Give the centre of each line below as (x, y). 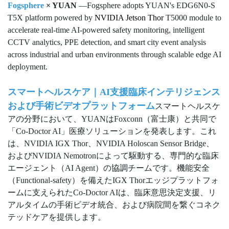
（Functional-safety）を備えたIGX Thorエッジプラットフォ (113, 180)
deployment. (28, 67)
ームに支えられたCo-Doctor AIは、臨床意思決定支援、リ (112, 193)
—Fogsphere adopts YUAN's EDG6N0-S (146, 6)
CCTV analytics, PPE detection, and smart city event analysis (107, 42)
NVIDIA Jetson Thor (129, 18)
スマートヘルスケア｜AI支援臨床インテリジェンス (114, 92)
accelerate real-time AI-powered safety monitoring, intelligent (106, 30)
